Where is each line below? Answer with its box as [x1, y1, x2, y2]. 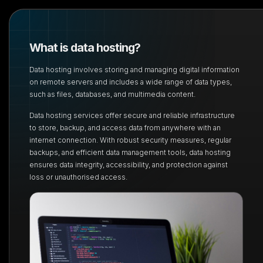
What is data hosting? [29, 40, 140, 55]
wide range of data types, [145, 77, 232, 86]
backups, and [29, 147, 76, 157]
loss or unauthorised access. [29, 172, 127, 181]
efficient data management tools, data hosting [75, 147, 231, 157]
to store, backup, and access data [29, 123, 144, 132]
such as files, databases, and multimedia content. [29, 89, 195, 99]
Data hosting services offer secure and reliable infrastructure [29, 110, 235, 120]
